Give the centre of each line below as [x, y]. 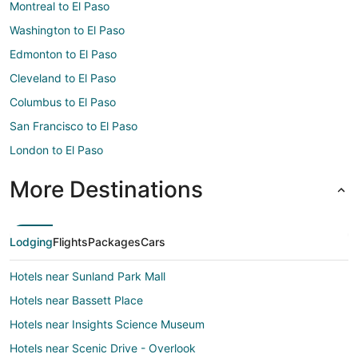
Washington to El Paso [67, 30]
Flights [70, 242]
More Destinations [106, 189]
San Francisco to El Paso [74, 126]
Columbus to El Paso [63, 102]
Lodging [31, 242]
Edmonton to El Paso [63, 54]
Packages [114, 242]
